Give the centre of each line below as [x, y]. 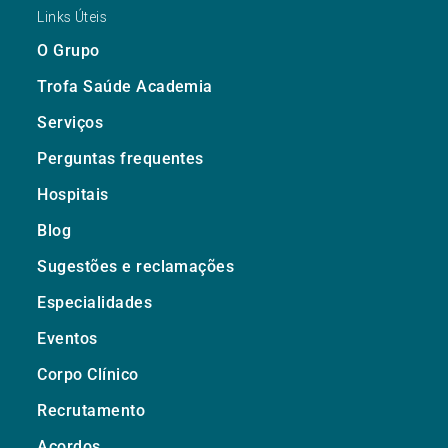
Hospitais [73, 194]
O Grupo [68, 50]
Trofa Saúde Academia [125, 86]
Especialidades [95, 302]
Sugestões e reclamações [136, 266]
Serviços [70, 122]
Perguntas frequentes [120, 158]
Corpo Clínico [88, 374]
